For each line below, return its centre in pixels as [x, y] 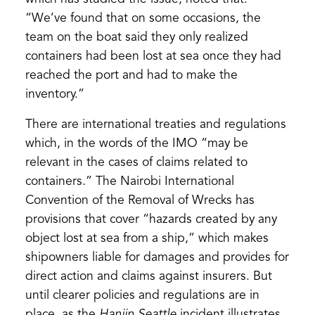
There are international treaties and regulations [155, 124]
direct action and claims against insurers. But [148, 276]
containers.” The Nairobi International [129, 181]
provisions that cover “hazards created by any [151, 219]
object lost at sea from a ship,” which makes [147, 238]
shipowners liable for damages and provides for [157, 257]
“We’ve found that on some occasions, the [143, 18]
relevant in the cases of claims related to [136, 162]
